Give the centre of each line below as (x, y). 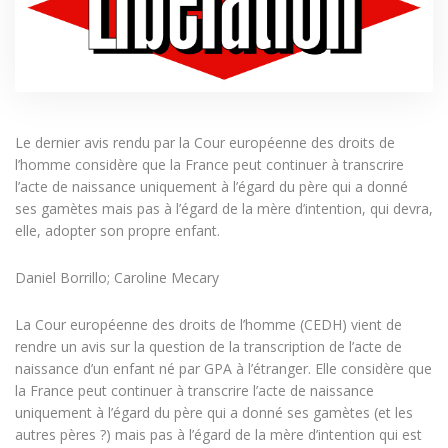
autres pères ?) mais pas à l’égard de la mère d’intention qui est (218, 435)
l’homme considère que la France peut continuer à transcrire (209, 165)
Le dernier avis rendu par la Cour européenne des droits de (205, 143)
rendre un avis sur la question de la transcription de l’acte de (208, 347)
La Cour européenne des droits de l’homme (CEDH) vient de (208, 325)
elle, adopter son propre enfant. (117, 231)
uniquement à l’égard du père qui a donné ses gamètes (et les (214, 413)
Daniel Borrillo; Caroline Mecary (117, 278)
